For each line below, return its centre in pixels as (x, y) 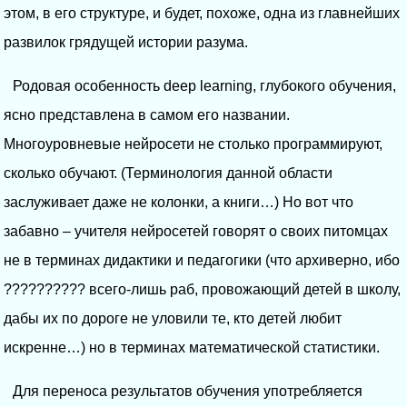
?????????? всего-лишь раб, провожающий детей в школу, (202, 289)
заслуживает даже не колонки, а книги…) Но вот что (179, 202)
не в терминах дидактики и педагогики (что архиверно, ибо (202, 260)
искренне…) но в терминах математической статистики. (192, 347)
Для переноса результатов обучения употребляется (188, 391)
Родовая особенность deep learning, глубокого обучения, (204, 85)
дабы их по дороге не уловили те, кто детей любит (173, 318)
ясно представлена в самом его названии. (147, 114)
